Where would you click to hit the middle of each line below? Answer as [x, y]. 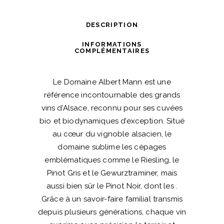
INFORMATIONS [112, 44]
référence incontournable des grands [112, 95]
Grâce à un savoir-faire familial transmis [112, 199]
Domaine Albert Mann [103, 82]
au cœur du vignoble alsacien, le [112, 134]
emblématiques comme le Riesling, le [112, 160]
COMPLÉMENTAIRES [112, 50]
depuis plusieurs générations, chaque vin [112, 212]
